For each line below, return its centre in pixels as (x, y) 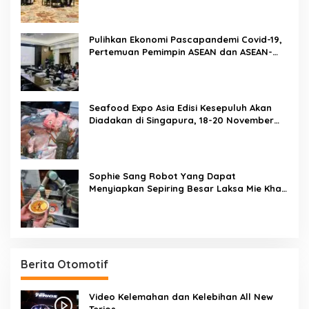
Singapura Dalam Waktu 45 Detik (164, 201)
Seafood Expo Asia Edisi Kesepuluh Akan (180, 108)
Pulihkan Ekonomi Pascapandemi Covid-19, (186, 40)
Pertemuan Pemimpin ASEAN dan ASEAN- (181, 52)
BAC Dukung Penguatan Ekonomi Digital (179, 64)
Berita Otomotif (64, 265)
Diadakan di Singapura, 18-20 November (181, 120)
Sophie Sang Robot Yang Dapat (162, 176)
